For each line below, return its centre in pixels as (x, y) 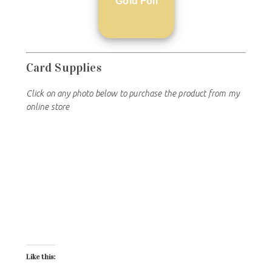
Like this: (41, 257)
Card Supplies (63, 67)
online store (48, 107)
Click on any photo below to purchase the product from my (132, 93)
